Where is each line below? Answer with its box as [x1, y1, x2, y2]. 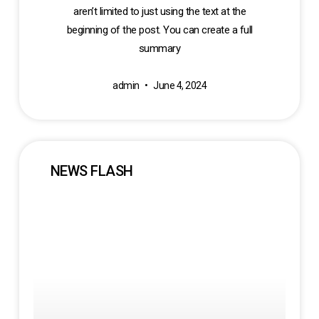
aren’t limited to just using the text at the [73, 5, 246, 19]
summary [138, 42, 181, 56]
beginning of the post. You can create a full [66, 23, 253, 37]
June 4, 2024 [151, 80, 206, 92]
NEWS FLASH [50, 162, 133, 180]
